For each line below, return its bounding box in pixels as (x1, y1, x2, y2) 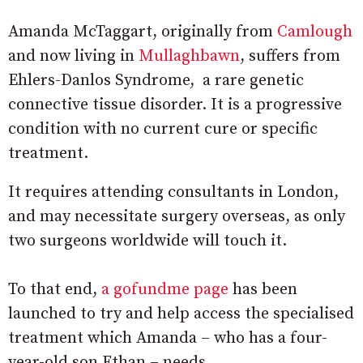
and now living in (8, 46, 139, 67)
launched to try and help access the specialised (8, 304, 354, 325)
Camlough (277, 22, 352, 43)
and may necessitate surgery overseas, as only (8, 207, 345, 228)
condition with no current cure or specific (8, 119, 318, 140)
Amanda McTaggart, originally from (8, 22, 277, 43)
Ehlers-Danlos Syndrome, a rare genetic (8, 70, 304, 92)
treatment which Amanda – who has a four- (8, 328, 327, 349)
